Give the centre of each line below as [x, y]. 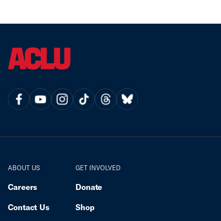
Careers [23, 186]
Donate [89, 186]
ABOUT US [24, 167]
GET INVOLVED [98, 167]
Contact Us [29, 207]
